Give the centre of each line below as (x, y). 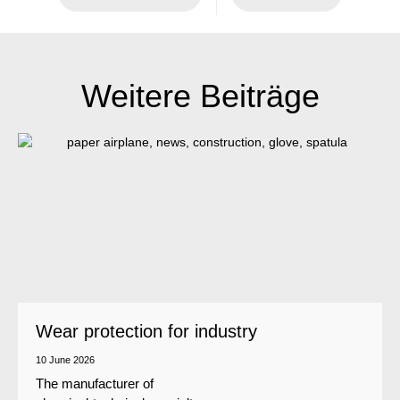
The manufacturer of (95, 383)
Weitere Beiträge (200, 96)
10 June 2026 (65, 359)
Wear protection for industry (146, 331)
